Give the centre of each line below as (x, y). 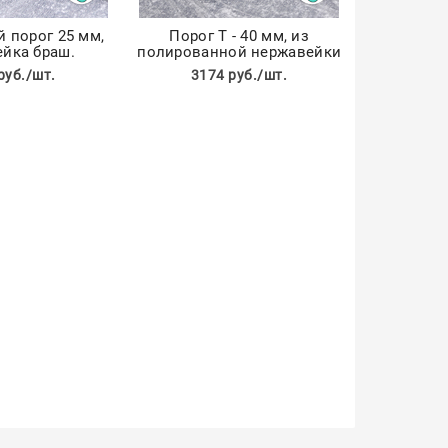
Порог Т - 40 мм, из (239, 36)
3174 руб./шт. (239, 75)
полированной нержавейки (239, 52)
